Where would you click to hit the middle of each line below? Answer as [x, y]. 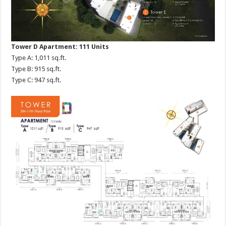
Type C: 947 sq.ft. [36, 80]
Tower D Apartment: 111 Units [60, 47]
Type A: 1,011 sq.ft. [39, 58]
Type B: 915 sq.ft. [36, 69]
